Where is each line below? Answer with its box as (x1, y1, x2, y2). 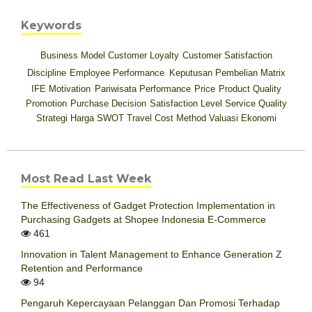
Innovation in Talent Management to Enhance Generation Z (21, 248, 282, 260)
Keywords (21, 19, 81, 33)
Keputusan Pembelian (169, 68, 258, 79)
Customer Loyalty (107, 50, 179, 61)
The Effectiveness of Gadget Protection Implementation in (21, 199, 275, 211)
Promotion (25, 98, 67, 109)
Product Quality (218, 84, 281, 95)
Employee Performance (69, 68, 164, 79)
